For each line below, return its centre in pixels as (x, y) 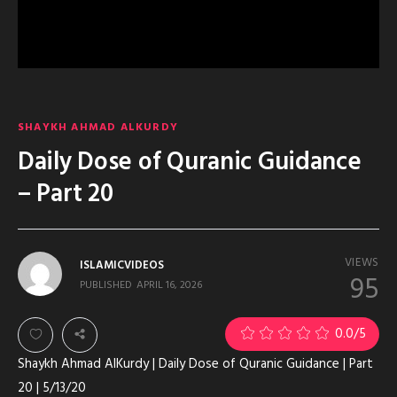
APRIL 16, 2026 (169, 285)
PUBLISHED (106, 285)
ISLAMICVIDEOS (122, 265)
